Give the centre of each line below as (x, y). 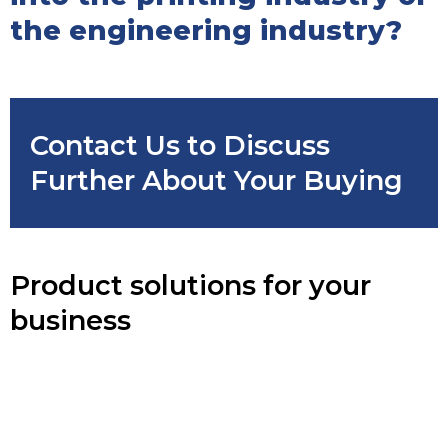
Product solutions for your (190, 285)
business (70, 320)
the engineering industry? (206, 30)
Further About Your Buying (216, 180)
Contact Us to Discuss (180, 145)
